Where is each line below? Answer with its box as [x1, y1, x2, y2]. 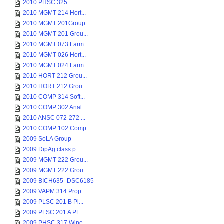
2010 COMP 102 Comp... [23, 125, 91, 132]
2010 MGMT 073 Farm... [23, 41, 88, 48]
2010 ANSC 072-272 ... [23, 114, 85, 121]
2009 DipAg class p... [23, 146, 80, 153]
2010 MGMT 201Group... [23, 20, 90, 27]
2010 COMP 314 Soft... [23, 93, 85, 100]
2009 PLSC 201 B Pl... [23, 198, 83, 205]
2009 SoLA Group [23, 135, 71, 142]
